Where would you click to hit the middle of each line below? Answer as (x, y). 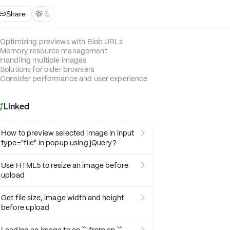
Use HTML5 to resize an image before (65, 165)
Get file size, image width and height (63, 198)
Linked (17, 107)
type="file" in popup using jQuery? (59, 143)
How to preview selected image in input (68, 133)
